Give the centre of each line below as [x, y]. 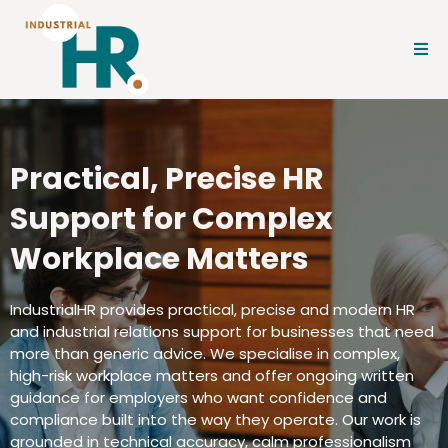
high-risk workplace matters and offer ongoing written [212, 376]
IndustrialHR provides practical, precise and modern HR [212, 310]
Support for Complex [171, 219]
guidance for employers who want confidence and [198, 398]
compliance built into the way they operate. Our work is [215, 420]
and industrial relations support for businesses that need [222, 332]
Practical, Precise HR [167, 179]
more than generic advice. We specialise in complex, [205, 354]
